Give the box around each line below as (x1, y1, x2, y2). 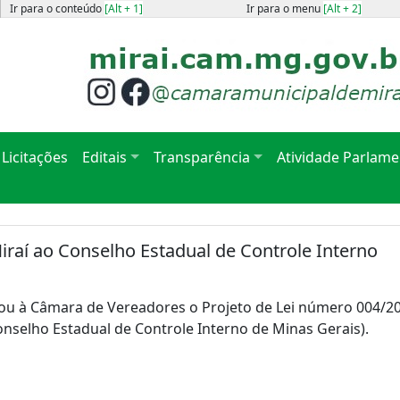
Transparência (154, 147, 251, 167)
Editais (82, 147, 128, 167)
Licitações (2, 147, 69, 167)
